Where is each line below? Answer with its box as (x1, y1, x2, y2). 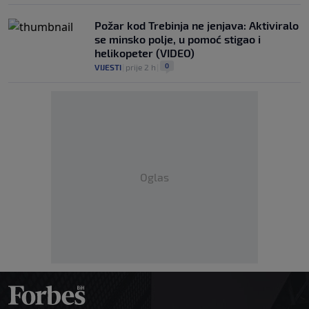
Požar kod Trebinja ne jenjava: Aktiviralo (94, 18, 299, 32)
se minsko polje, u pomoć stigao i (94, 32, 261, 46)
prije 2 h (126, 61, 156, 72)
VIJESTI (94, 61, 121, 72)
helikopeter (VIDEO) (94, 46, 195, 59)
